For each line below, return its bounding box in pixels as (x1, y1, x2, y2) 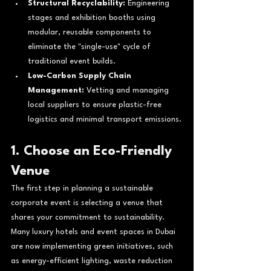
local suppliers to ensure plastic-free (28, 100, 164, 109)
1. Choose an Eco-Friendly (11, 144, 175, 158)
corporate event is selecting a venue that (11, 198, 165, 207)
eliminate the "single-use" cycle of (28, 42, 153, 51)
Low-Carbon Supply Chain (28, 71, 134, 80)
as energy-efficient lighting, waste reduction (11, 256, 175, 265)
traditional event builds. (28, 57, 116, 65)
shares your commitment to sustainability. (11, 213, 167, 221)
